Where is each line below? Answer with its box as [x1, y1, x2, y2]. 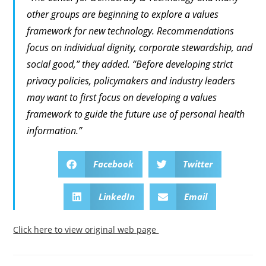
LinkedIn [98, 191, 135, 203]
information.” [27, 124, 83, 138]
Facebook [93, 158, 134, 170]
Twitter [183, 158, 213, 170]
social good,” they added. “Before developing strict [27, 58, 233, 71]
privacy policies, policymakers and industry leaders [27, 74, 236, 88]
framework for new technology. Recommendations [27, 24, 235, 38]
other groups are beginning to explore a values [27, 8, 219, 21]
